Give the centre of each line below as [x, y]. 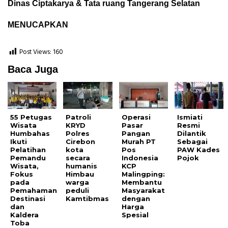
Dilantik [192, 133]
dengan [136, 198]
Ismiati [190, 117]
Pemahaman [34, 190]
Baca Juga [33, 69]
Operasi [136, 117]
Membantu [141, 182]
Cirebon [81, 141]
